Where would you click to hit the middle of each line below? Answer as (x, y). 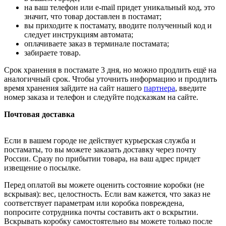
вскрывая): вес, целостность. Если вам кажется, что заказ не (107, 194)
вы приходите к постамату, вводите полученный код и (118, 26)
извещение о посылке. (42, 168)
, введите (191, 88)
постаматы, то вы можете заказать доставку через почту (100, 150)
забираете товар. (52, 53)
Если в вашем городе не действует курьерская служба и (100, 141)
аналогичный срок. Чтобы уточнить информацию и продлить (110, 79)
